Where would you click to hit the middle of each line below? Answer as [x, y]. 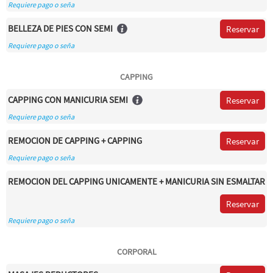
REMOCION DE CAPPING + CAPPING [75, 140]
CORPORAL [136, 252]
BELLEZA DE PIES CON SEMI [60, 28]
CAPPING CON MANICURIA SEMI [68, 100]
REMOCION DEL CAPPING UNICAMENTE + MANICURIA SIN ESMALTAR [136, 181]
